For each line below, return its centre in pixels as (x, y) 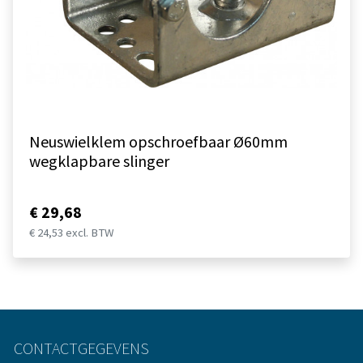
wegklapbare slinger (99, 161)
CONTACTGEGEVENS (81, 348)
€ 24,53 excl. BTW (72, 233)
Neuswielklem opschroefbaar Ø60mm (158, 142)
